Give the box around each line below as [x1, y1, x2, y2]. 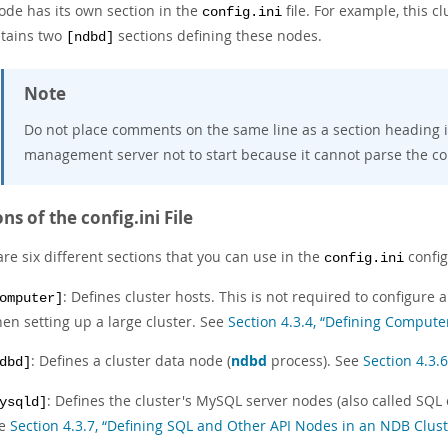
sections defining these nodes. [114, 26, 322, 45]
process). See [267, 351, 363, 370]
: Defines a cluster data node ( [31, 351, 231, 370]
